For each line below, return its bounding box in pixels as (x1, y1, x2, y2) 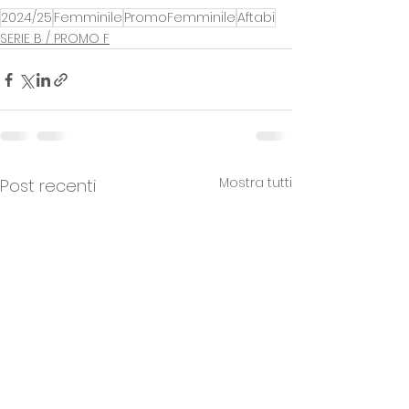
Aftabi (237, 8, 275, 27)
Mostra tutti (219, 173, 292, 193)
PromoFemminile (124, 8, 236, 27)
